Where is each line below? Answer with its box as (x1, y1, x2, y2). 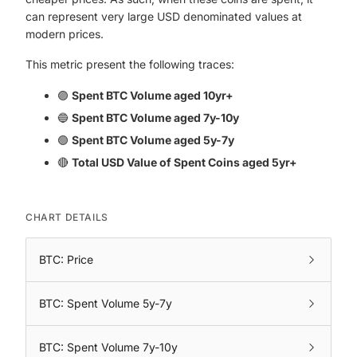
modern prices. (25, 27, 104, 41)
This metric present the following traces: (25, 57, 234, 71)
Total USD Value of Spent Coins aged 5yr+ (72, 155, 297, 169)
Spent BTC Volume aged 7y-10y (72, 111, 239, 124)
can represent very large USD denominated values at (25, 10, 302, 23)
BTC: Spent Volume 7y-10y (39, 340, 178, 354)
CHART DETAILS (25, 211, 108, 223)
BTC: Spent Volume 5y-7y (39, 296, 172, 310)
